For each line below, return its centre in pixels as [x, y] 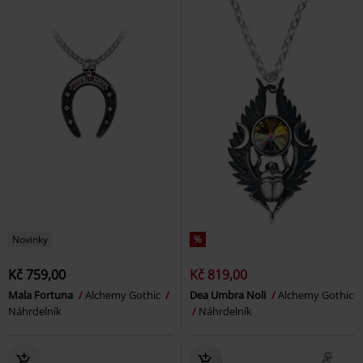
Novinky [30, 239]
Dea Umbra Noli [229, 295]
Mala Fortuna [42, 295]
